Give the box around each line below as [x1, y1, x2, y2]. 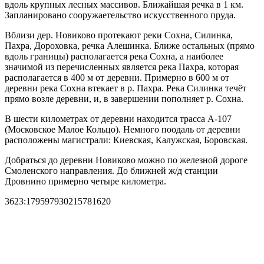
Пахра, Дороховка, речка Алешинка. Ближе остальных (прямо [5, 40, 255, 51]
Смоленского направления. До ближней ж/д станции [5, 165, 218, 176]
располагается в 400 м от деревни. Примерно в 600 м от [5, 72, 229, 82]
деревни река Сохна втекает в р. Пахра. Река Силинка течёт [5, 82, 246, 93]
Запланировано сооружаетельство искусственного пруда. [5, 9, 236, 20]
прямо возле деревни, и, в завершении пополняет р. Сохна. [5, 93, 243, 104]
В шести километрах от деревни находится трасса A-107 [5, 113, 232, 124]
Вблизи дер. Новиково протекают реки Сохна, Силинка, [5, 29, 233, 40]
